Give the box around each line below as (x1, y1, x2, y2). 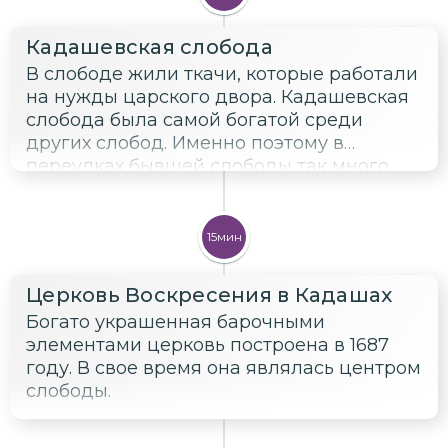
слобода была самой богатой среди (26, 108, 363, 131)
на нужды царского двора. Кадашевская (26, 85, 409, 108)
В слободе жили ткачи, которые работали (26, 62, 418, 85)
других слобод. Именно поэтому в (26, 131, 344, 154)
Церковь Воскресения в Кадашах (26, 282, 393, 307)
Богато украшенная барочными (26, 310, 325, 333)
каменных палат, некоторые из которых (26, 177, 396, 200)
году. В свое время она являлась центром (26, 356, 421, 379)
